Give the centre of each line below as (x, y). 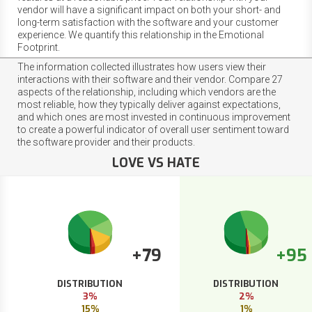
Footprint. (39, 47)
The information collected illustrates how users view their (142, 67)
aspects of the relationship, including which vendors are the (147, 92)
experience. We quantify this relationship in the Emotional (141, 34)
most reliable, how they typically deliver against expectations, (149, 104)
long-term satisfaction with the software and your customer (148, 22)
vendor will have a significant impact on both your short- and (149, 9)
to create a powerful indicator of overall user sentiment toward (153, 129)
